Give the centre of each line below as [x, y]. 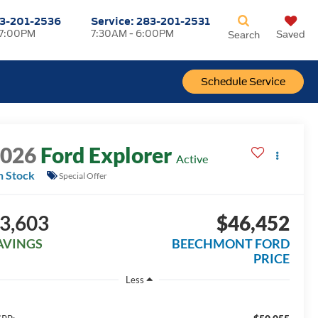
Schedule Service [243, 82]
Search [243, 35]
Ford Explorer [106, 155]
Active [192, 159]
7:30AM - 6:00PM [133, 34]
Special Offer [83, 175]
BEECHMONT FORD [230, 244]
